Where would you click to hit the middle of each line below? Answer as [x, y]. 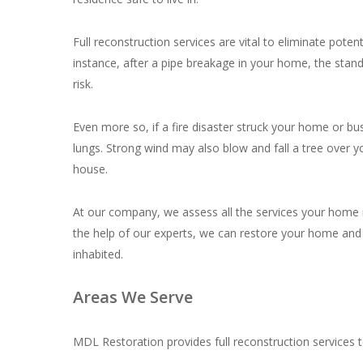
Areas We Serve [133, 297]
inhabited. [98, 254]
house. [91, 169]
